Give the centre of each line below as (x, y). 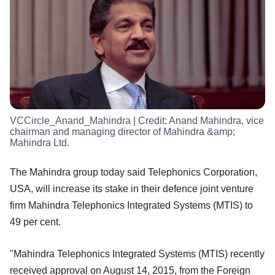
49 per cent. (35, 222)
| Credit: (150, 120)
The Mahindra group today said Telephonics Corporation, (134, 172)
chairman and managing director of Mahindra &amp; (122, 131)
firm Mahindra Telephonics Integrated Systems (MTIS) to (131, 205)
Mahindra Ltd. (40, 142)
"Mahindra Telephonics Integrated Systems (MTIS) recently (137, 254)
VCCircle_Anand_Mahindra (70, 120)
